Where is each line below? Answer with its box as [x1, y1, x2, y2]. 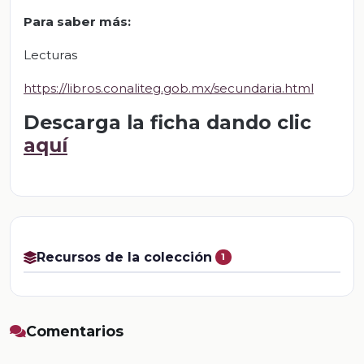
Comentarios [26, 323, 123, 340]
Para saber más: [24, 14, 131, 30]
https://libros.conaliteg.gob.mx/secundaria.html [24, 80, 314, 97]
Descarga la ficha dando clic [24, 110, 311, 135]
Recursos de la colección [37, 249, 212, 266]
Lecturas [24, 47, 77, 63]
